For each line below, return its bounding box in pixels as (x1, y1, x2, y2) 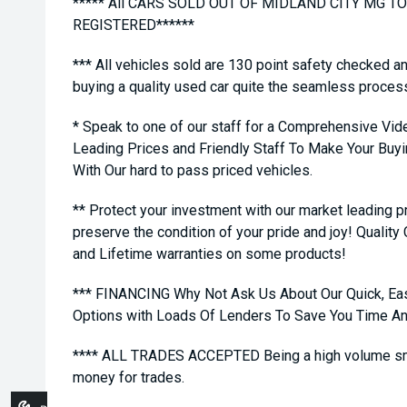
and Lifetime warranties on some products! (73, 245, 346, 263)
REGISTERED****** (73, 16, 194, 34)
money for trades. (73, 369, 184, 386)
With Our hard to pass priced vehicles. (73, 162, 313, 179)
